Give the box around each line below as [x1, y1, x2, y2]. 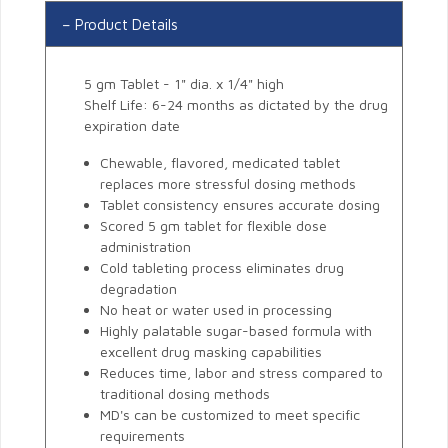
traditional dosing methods [100, 385, 270, 403]
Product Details [75, 15, 178, 34]
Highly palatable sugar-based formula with [100, 322, 372, 340]
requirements [100, 427, 185, 445]
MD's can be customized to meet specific [100, 406, 360, 424]
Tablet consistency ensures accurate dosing [100, 196, 380, 214]
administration [100, 238, 191, 256]
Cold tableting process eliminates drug [100, 259, 344, 277]
